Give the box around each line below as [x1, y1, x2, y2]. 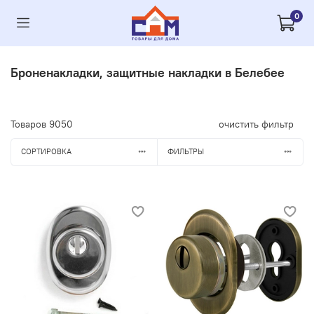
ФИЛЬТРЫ [167, 146, 204, 157]
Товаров [11, 117, 49, 130]
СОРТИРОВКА [20, 146, 71, 157]
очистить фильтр [219, 117, 294, 130]
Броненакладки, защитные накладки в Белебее [11, 64, 285, 81]
